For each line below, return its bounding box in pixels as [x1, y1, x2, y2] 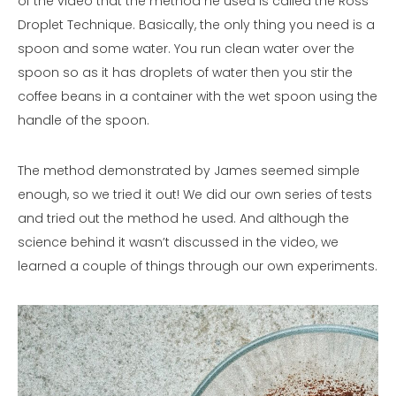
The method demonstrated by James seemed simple [18, 162, 360, 180]
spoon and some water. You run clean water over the [18, 40, 354, 58]
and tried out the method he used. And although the [18, 209, 349, 228]
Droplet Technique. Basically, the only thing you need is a [18, 16, 375, 34]
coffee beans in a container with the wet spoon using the [18, 88, 377, 106]
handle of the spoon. [18, 111, 153, 130]
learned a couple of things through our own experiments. [18, 257, 377, 276]
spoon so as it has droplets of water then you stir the [18, 64, 353, 82]
